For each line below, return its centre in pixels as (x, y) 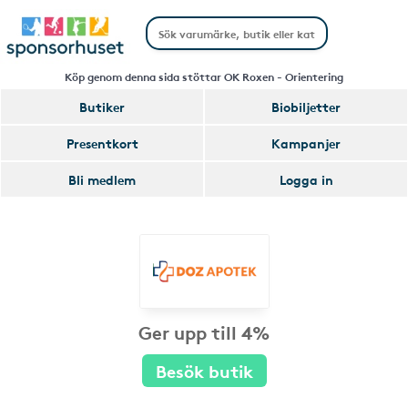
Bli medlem (102, 179)
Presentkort (102, 143)
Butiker (102, 107)
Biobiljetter (306, 107)
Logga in (306, 179)
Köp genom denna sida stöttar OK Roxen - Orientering (204, 76)
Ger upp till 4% (204, 331)
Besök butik (204, 370)
